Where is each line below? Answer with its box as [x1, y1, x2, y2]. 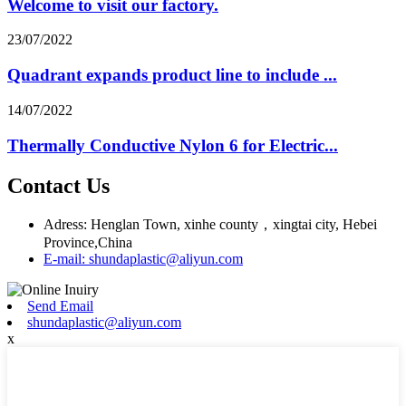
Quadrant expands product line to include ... [7, 65, 337, 85]
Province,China [43, 235, 132, 251]
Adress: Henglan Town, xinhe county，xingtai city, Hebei [43, 217, 377, 233]
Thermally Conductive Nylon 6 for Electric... [7, 135, 338, 155]
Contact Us [7, 173, 110, 198]
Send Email [27, 298, 93, 314]
